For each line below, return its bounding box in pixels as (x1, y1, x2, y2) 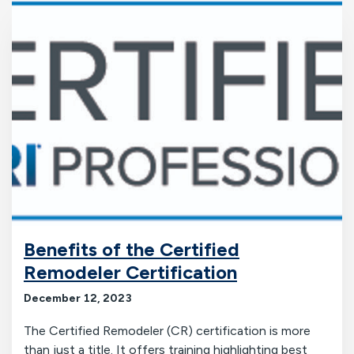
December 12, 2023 (24, 291, 132, 305)
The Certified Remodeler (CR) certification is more (24, 322, 311, 338)
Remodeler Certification (24, 260, 237, 284)
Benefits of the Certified (24, 237, 239, 261)
